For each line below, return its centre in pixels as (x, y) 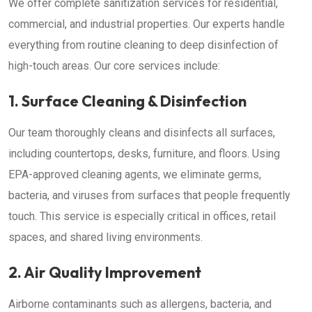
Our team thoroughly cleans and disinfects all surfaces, (142, 133)
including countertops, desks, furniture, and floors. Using (144, 154)
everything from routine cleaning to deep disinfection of (143, 45)
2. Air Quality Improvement (105, 272)
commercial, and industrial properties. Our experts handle (147, 24)
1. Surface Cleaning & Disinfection (127, 101)
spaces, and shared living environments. (106, 237)
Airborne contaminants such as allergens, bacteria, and (140, 304)
